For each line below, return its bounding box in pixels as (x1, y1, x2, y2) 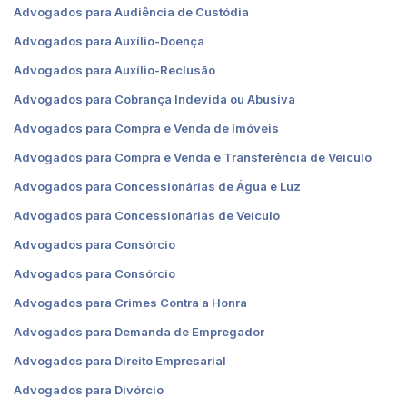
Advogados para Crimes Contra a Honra (14, 294, 247, 310)
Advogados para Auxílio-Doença (14, 33, 204, 48)
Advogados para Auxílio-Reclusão (14, 62, 215, 77)
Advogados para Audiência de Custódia (14, 4, 249, 19)
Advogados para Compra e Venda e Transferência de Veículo (14, 149, 372, 164)
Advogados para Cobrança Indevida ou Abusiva (14, 91, 295, 106)
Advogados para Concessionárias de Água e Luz (14, 178, 301, 194)
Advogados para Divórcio (14, 382, 164, 397)
